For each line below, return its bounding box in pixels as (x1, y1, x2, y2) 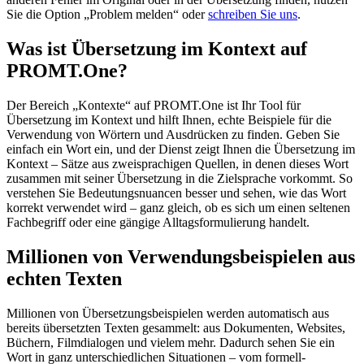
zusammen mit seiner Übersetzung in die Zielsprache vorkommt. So (6, 171, 353, 186)
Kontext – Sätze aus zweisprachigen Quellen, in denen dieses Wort (6, 157, 349, 171)
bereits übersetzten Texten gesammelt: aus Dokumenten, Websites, (6, 321, 345, 336)
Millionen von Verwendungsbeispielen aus (6, 246, 355, 268)
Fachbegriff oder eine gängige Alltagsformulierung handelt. (6, 215, 310, 230)
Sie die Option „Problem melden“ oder (6, 7, 208, 22)
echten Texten (6, 268, 122, 290)
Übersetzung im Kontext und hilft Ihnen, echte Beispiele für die (6, 113, 331, 128)
